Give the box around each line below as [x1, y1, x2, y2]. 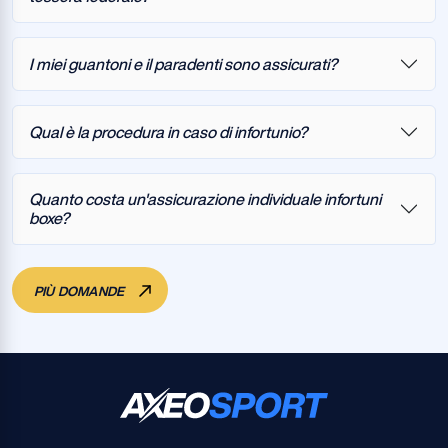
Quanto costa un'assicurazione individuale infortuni [29, 191, 381, 207]
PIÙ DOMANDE [34, 285, 128, 298]
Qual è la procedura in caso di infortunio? [29, 123, 307, 140]
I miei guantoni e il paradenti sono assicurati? [29, 55, 337, 72]
